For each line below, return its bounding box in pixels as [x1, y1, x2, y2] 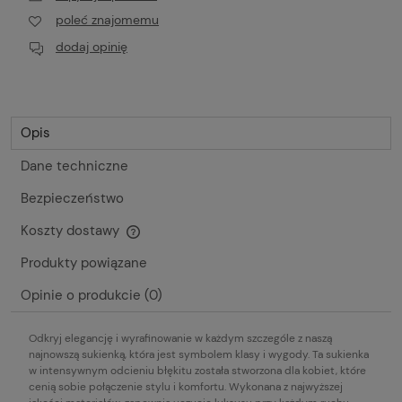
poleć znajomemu [56, 12, 159, 29]
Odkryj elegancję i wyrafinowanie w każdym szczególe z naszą [29, 330, 332, 345]
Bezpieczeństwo [21, 188, 124, 207]
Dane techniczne [21, 156, 128, 175]
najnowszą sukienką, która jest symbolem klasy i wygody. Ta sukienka [29, 346, 369, 362]
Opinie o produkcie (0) [21, 285, 162, 304]
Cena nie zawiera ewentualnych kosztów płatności [29, 233, 292, 249]
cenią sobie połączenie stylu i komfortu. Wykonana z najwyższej [29, 379, 343, 394]
